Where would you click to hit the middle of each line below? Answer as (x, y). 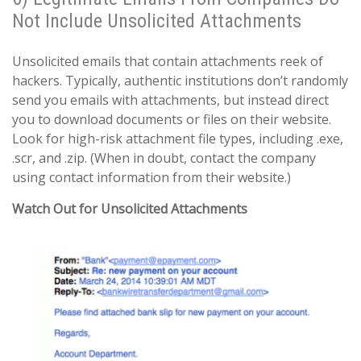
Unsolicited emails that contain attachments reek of (168, 62)
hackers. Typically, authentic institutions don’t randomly (180, 81)
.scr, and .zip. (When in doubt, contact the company (164, 158)
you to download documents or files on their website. (172, 120)
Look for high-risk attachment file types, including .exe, (178, 139)
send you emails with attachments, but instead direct (170, 100)
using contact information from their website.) (151, 178)
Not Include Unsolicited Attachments (157, 21)
